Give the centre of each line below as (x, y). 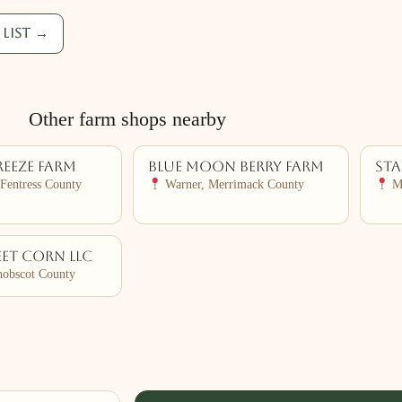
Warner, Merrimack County (233, 184)
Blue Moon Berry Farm (236, 167)
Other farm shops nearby (127, 119)
